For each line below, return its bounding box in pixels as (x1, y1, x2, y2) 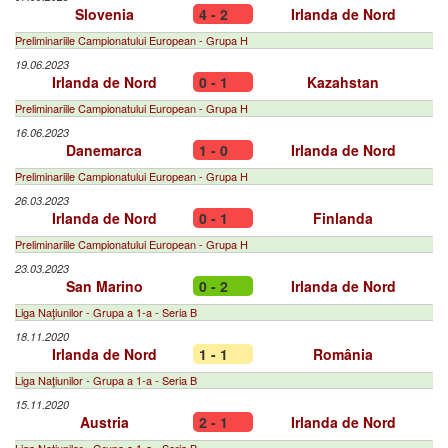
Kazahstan (307, 72, 379, 92)
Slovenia (74, 4, 134, 24)
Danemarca (66, 140, 142, 160)
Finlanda (313, 208, 373, 228)
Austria (79, 412, 129, 432)
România (313, 344, 373, 364)
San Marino (65, 276, 143, 296)
